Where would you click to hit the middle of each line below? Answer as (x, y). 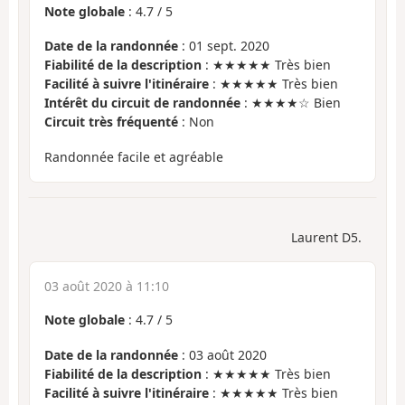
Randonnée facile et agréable (134, 156)
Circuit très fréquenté (111, 122)
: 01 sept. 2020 (224, 46)
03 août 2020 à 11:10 (107, 287)
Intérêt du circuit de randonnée (142, 103)
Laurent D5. (326, 238)
